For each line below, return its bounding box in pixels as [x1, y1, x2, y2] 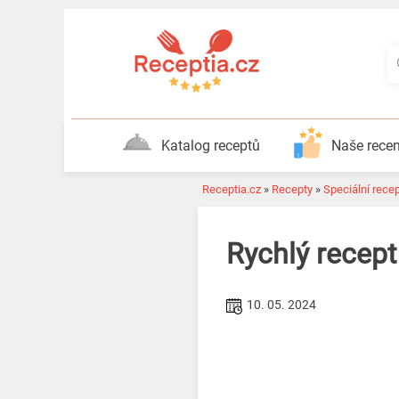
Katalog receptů [160, 137, 260, 154]
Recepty [272, 183, 313, 196]
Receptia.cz [202, 183, 261, 196]
